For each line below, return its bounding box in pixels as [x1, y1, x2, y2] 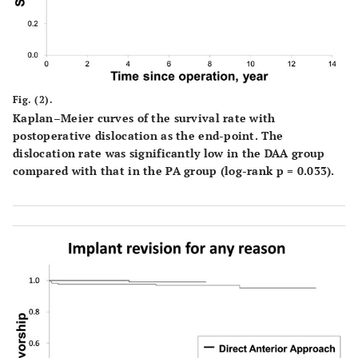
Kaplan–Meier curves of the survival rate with [13, 109, 276, 125]
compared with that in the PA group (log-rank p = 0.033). [13, 162, 335, 178]
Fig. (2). [13, 93, 54, 105]
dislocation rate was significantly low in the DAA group [13, 145, 325, 161]
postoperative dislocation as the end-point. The [13, 127, 284, 143]
